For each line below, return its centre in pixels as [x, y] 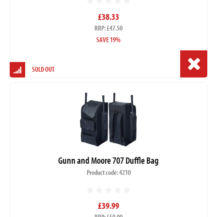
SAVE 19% [108, 39]
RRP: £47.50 [108, 28]
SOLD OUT [43, 69]
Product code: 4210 [108, 172]
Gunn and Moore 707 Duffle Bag [108, 160]
